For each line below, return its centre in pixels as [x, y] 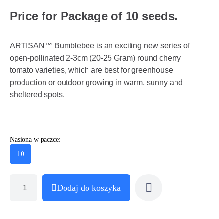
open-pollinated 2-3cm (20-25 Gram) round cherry [95, 58]
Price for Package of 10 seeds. [94, 16]
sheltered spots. [37, 94]
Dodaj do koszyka [89, 187]
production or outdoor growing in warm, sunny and [96, 82]
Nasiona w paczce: [35, 139]
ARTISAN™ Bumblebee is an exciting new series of [100, 45]
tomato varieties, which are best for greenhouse [91, 70]
